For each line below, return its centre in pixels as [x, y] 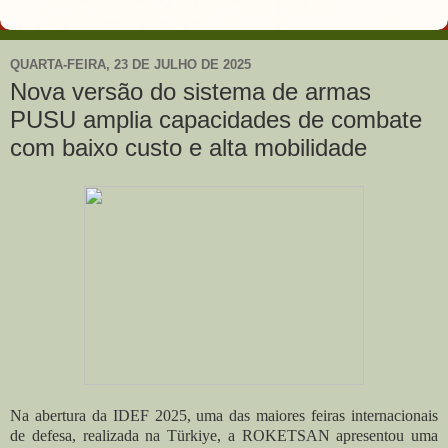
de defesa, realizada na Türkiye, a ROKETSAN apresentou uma [224, 435]
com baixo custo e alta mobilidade [188, 147]
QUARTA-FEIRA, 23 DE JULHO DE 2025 [130, 64]
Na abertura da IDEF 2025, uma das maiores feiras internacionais [224, 415]
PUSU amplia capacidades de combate [216, 119]
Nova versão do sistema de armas [190, 91]
